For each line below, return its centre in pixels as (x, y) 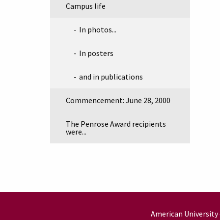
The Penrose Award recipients (116, 124)
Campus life (86, 6)
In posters (96, 53)
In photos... (98, 29)
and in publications (111, 77)
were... (76, 132)
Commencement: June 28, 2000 (118, 100)
